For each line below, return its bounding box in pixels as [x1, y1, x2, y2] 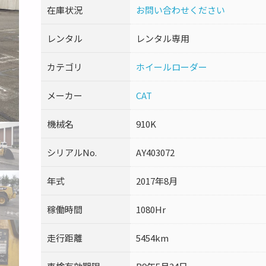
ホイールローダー [135, 61, 207, 74]
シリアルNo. [46, 146, 97, 159]
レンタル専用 [135, 32, 189, 45]
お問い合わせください [135, 4, 225, 17]
